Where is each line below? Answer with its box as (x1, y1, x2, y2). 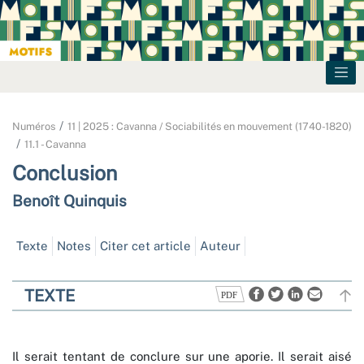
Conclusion (12, 161, 117, 186)
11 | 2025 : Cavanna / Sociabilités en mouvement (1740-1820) (67, 120, 352, 133)
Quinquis (63, 192, 127, 210)
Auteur (200, 239, 240, 253)
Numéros (12, 120, 55, 133)
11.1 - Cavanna (24, 138, 86, 151)
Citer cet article (100, 239, 191, 253)
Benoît (12, 192, 63, 210)
